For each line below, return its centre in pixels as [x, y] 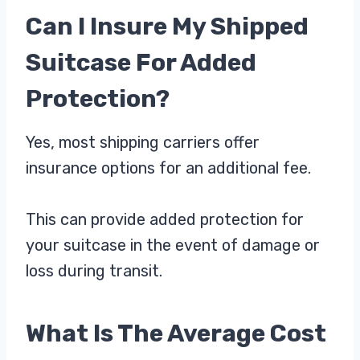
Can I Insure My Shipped [167, 26]
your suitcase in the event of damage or [173, 245]
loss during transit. [94, 270]
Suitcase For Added [141, 62]
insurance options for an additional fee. [168, 168]
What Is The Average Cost [176, 333]
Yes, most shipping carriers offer [143, 142]
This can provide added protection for [165, 219]
